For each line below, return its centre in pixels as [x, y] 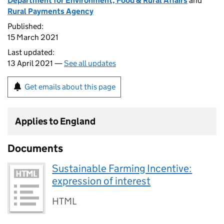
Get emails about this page [70, 87]
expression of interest [101, 181]
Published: [25, 26]
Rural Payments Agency [50, 11]
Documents [35, 148]
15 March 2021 [33, 37]
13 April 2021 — [36, 63]
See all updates [90, 63]
